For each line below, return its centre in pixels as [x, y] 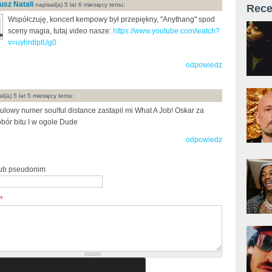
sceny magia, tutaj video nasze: [60, 31]
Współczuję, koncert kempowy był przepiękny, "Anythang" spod [111, 19]
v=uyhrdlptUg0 [32, 42]
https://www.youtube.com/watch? [166, 31]
